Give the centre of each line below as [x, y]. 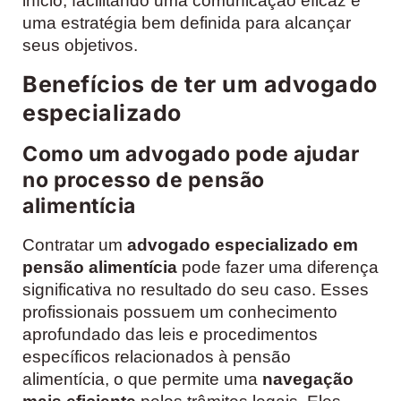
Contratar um [75, 244]
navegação [308, 379]
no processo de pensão [144, 179]
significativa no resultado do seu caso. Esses [196, 289]
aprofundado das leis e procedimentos [170, 334]
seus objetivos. [80, 46]
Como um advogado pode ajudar [191, 154]
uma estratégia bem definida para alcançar [187, 23]
